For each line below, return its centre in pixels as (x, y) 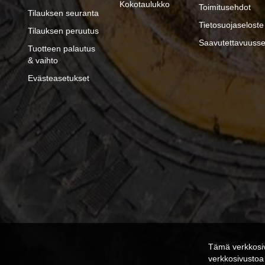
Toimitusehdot (224, 7)
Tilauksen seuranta (63, 13)
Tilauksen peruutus (63, 31)
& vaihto (43, 61)
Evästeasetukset (59, 78)
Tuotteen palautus (62, 49)
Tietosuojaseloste (231, 25)
